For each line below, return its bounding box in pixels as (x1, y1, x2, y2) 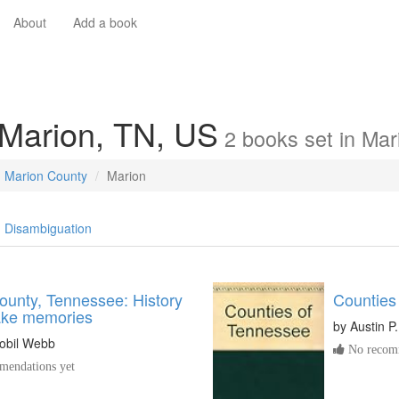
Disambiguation (4, 219, 92, 237)
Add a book (73, 13, 137, 31)
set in (298, 123, 362, 153)
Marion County (4, 167, 87, 184)
